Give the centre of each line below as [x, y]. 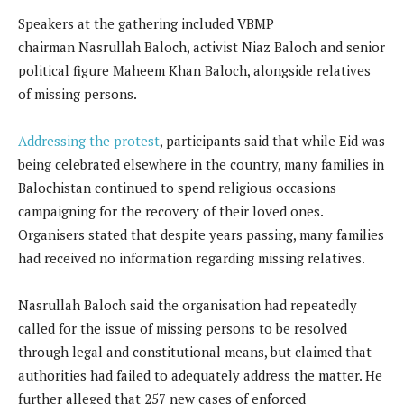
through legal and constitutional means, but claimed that [195, 352]
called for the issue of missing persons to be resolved [183, 329]
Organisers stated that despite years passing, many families [201, 235]
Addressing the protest [89, 141]
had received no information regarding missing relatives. [192, 258]
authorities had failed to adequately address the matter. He [200, 376]
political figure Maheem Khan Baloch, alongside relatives [194, 71]
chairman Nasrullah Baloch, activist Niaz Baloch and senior [202, 47]
